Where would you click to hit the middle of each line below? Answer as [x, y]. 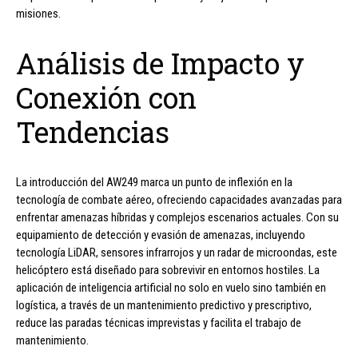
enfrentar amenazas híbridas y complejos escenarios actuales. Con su [177, 217]
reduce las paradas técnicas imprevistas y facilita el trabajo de [159, 322]
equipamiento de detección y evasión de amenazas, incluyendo [161, 235]
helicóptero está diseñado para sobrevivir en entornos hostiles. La [168, 270]
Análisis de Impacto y [160, 63]
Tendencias [93, 131]
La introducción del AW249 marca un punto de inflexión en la [154, 182]
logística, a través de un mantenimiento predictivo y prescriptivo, [164, 305]
